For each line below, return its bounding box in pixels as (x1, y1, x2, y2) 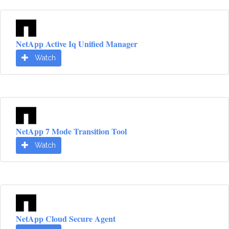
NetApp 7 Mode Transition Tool (16, 125, 127, 138)
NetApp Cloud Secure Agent (16, 213, 116, 225)
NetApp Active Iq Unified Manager (16, 38, 138, 50)
